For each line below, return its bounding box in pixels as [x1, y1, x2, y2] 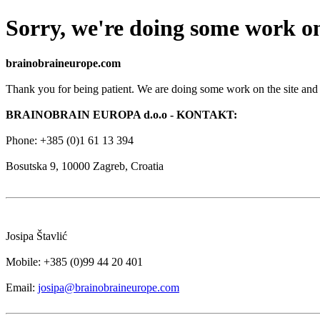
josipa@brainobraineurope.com [38, 281, 179, 294]
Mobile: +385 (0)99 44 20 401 [6, 255, 143, 268]
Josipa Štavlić [6, 229, 67, 242]
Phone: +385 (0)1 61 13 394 [6, 134, 134, 146]
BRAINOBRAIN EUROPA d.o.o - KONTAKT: [6, 108, 237, 121]
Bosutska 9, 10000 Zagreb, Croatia [6, 159, 164, 172]
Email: [6, 281, 38, 294]
